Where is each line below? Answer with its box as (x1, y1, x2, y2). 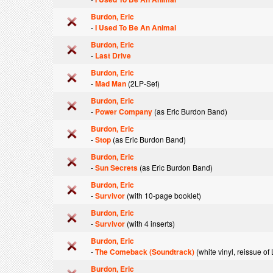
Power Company (95, 106, 152, 117)
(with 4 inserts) (125, 218, 175, 229)
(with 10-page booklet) (125, 190, 201, 200)
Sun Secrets (95, 162, 138, 173)
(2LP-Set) (126, 78, 160, 88)
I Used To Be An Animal (95, 22, 176, 33)
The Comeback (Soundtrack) (95, 246, 194, 257)
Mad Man (95, 78, 126, 89)
